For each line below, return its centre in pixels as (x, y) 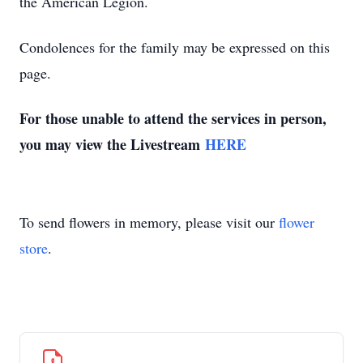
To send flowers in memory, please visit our (149, 222)
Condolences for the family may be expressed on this (175, 47)
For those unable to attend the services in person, (173, 118)
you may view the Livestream (112, 144)
